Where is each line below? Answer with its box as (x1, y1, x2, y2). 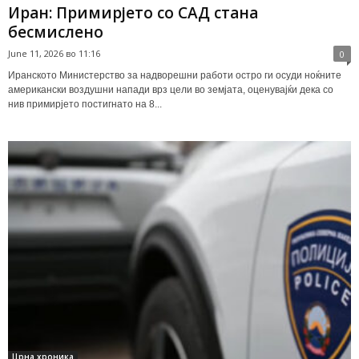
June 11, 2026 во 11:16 (8, 47, 100, 60)
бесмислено (8, 22, 103, 43)
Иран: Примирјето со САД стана (8, 2, 258, 24)
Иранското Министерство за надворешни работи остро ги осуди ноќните (8, 70, 341, 82)
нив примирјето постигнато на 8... (8, 99, 162, 111)
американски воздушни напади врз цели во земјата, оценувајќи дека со (8, 84, 333, 96)
